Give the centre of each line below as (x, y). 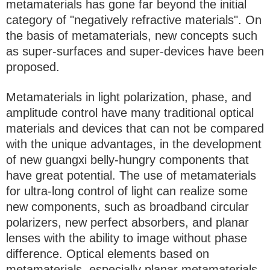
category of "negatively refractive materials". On (134, 20)
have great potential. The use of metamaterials (131, 176)
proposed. (33, 67)
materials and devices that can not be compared (135, 129)
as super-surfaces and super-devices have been (135, 52)
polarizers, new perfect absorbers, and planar (127, 223)
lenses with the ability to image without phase (127, 238)
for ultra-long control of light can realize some (127, 191)
